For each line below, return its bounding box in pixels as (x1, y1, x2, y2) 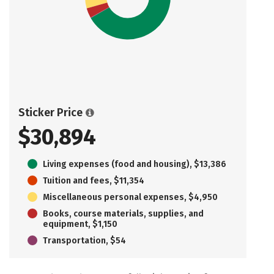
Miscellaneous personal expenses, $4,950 (43, 191, 218, 202)
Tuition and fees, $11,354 (43, 175, 144, 186)
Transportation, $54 (43, 235, 126, 246)
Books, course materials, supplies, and (43, 208, 204, 219)
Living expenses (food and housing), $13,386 (43, 158, 226, 169)
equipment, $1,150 (43, 218, 117, 229)
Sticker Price (18, 105, 83, 119)
